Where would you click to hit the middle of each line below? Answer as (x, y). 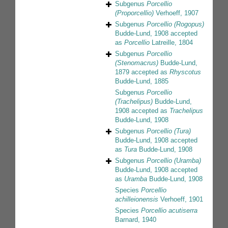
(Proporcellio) (134, 13)
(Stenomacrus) (137, 63)
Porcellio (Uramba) (174, 161)
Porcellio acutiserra (169, 211)
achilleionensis (137, 199)
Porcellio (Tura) (169, 131)
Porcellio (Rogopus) (175, 24)
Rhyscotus (185, 72)
